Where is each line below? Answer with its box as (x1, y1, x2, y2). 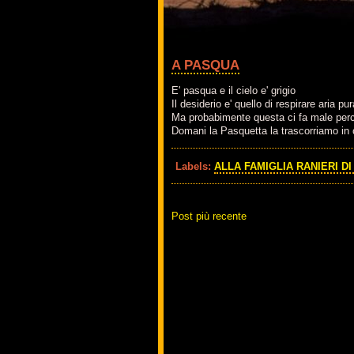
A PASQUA (171, 57, 239, 73)
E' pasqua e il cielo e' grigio (171, 85, 296, 97)
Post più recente (171, 210, 247, 223)
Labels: (175, 160, 214, 172)
